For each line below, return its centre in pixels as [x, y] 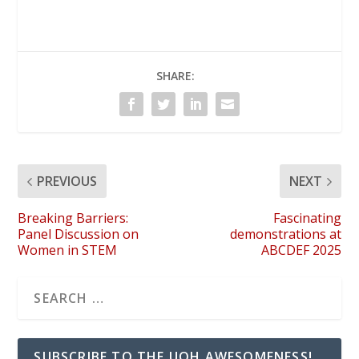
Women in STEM [68, 250]
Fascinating [307, 218]
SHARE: [175, 76]
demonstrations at [285, 234]
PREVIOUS [67, 182]
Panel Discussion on [79, 234]
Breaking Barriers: [73, 218]
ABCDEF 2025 [301, 250]
